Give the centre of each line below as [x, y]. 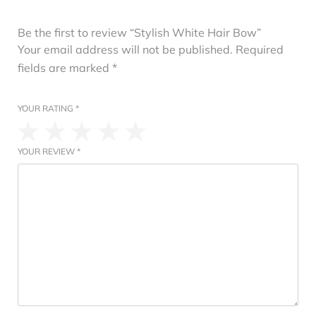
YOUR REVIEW [47, 152]
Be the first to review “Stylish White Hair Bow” [139, 33]
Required [260, 50]
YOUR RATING [47, 109]
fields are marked [65, 68]
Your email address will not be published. [125, 50]
